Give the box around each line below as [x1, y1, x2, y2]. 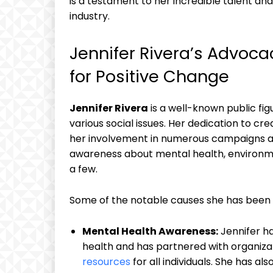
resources [82, 255, 130, 269]
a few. [69, 162, 97, 177]
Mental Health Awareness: [82, 224, 218, 239]
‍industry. [69, 9, 110, 24]
